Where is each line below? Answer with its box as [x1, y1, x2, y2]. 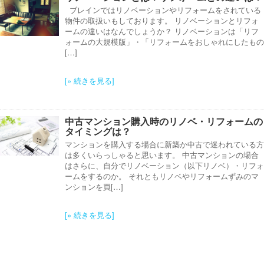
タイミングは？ [65, 124, 131, 138]
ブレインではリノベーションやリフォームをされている [65, 4, 261, 16]
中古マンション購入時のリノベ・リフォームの [65, 114, 263, 128]
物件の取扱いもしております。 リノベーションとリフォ [65, 15, 259, 27]
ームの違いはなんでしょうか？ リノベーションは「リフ [65, 25, 259, 37]
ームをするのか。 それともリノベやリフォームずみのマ [65, 170, 259, 182]
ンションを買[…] [65, 181, 123, 193]
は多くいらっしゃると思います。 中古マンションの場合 [65, 149, 259, 161]
